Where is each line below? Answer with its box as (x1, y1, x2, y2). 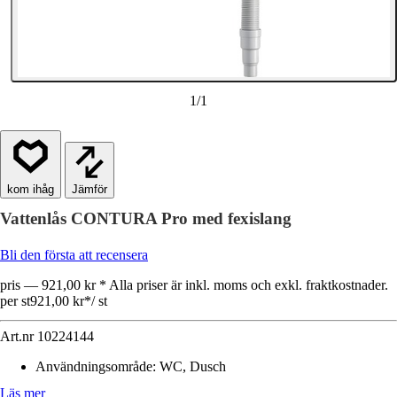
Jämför (72, 183, 107, 196)
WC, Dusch (160, 359, 226, 374)
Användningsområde (35, 359, 152, 374)
